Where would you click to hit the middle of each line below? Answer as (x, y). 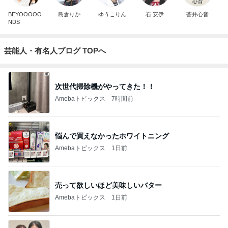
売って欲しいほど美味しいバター (108, 185)
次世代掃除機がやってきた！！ (105, 86)
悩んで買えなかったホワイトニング (112, 136)
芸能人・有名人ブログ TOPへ (55, 51)
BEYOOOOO (25, 14)
